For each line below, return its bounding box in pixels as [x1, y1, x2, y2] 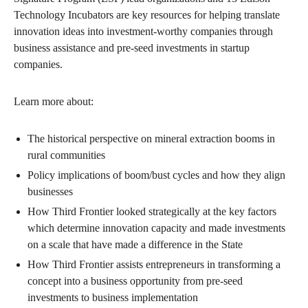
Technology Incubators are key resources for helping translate [14, 9, 280, 21]
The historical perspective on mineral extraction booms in [27, 133, 275, 145]
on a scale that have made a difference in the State [27, 239, 243, 251]
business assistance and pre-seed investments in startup [14, 42, 250, 54]
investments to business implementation [27, 291, 198, 304]
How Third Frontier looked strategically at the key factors [27, 206, 276, 218]
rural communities [27, 149, 105, 162]
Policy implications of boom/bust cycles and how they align [27, 169, 285, 181]
